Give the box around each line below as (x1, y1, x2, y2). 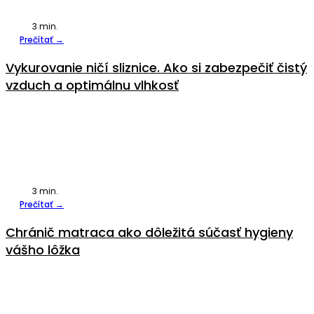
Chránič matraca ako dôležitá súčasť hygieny (6, 223, 293, 241)
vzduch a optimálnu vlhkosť (6, 76, 179, 94)
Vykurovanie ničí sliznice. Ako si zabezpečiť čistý (6, 58, 307, 76)
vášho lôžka (6, 240, 80, 259)
